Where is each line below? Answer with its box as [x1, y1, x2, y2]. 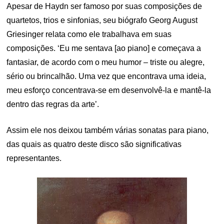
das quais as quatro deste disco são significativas [6, 140, 182, 149]
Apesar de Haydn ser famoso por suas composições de [6, 2, 202, 11]
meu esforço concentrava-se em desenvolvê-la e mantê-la [6, 86, 211, 95]
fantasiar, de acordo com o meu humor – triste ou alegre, [6, 58, 205, 67]
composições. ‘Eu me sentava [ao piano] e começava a [6, 44, 201, 53]
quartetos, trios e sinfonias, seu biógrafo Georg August [6, 16, 198, 25]
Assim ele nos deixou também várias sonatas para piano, [6, 126, 209, 135]
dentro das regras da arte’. [6, 100, 99, 109]
